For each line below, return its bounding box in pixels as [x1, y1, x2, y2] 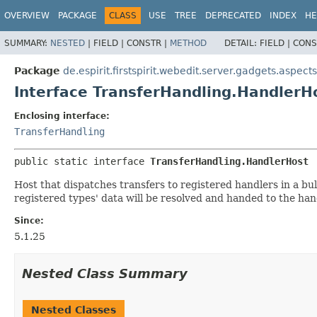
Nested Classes [31, 304, 116, 316]
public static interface [14, 155, 150, 167]
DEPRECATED [205, 11, 261, 21]
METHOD [170, 38, 207, 48]
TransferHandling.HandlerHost [150, 155, 309, 167]
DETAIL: [224, 38, 260, 48]
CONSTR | [127, 38, 170, 48]
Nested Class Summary [22, 265, 188, 281]
